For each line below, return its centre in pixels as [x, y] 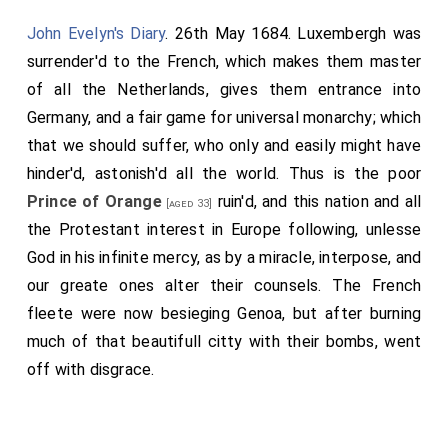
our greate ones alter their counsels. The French [224, 285]
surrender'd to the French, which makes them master [224, 61]
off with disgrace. [90, 369]
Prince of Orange [94, 201]
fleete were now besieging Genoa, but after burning [224, 313]
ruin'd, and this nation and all [317, 201]
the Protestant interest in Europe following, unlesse [224, 229]
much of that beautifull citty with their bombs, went [224, 341]
